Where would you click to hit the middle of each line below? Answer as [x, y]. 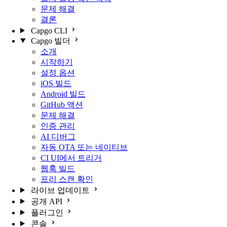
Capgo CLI [49, 30]
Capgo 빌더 [50, 41]
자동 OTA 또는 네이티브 [84, 147]
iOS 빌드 [56, 83]
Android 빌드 [63, 94]
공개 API [46, 201]
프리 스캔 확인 [67, 179]
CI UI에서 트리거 [71, 158]
